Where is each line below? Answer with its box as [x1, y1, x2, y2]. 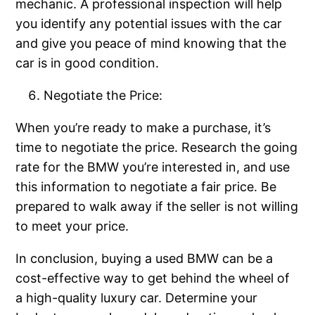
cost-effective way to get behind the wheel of [15, 271, 290, 286]
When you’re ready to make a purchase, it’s [15, 120, 271, 136]
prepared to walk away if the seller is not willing [15, 199, 299, 214]
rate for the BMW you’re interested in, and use [15, 160, 290, 175]
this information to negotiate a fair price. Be [15, 179, 277, 195]
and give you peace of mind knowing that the [15, 36, 287, 51]
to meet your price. [15, 219, 129, 234]
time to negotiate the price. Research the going [15, 140, 298, 155]
